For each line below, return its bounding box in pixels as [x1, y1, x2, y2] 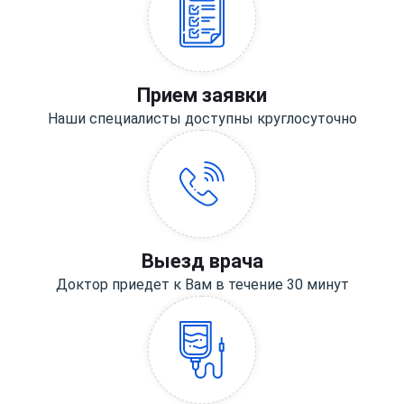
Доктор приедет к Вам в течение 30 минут [55, 276, 349, 294]
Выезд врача [141, 250, 263, 273]
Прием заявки [137, 84, 267, 107]
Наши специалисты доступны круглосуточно [47, 110, 357, 128]
